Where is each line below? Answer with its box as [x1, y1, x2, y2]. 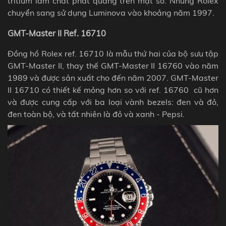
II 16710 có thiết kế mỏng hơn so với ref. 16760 [8, 84, 191, 95]
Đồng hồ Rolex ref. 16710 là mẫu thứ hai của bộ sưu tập [8, 48, 218, 59]
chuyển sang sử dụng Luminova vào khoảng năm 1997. [8, 8, 214, 18]
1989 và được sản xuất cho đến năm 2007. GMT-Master [8, 72, 218, 83]
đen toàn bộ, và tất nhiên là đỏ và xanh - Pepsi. [8, 108, 185, 119]
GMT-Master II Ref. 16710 [8, 28, 106, 38]
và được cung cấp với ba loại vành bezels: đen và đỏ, [8, 96, 218, 107]
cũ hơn [191, 84, 219, 95]
